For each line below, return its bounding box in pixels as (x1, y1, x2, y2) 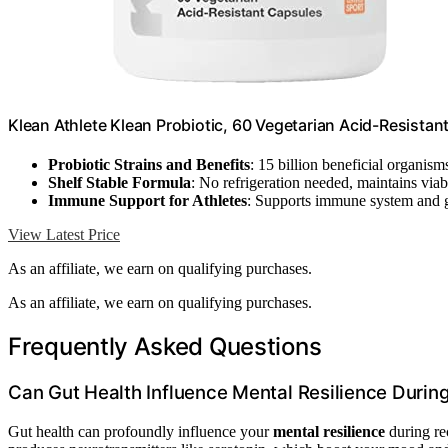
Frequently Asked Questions (8, 332, 322, 362)
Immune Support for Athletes (48, 192, 247, 210)
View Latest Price (8, 226, 120, 244)
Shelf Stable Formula (48, 174, 191, 192)
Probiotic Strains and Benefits (48, 156, 250, 174)
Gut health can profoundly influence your (8, 422, 273, 440)
